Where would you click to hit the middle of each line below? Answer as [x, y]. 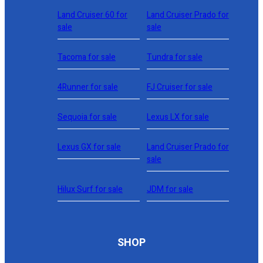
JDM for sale [170, 189]
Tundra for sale [174, 57]
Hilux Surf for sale [90, 189]
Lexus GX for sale [89, 147]
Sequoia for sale [87, 117]
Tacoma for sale [87, 57]
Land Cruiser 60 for [92, 15]
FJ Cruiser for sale [179, 87]
